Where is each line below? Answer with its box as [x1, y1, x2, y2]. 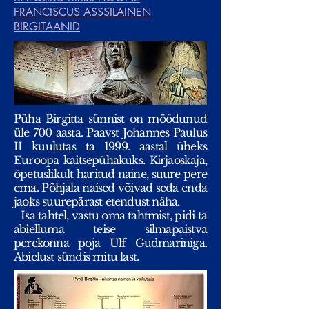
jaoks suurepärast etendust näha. [14, 195, 180, 208]
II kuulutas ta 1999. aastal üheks [14, 139, 207, 153]
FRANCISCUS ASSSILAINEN [14, 5, 151, 19]
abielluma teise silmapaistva [14, 222, 207, 236]
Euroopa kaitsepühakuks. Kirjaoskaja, [14, 153, 207, 167]
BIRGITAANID [14, 19, 80, 34]
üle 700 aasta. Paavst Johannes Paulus [14, 126, 207, 139]
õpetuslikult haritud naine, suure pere [14, 167, 207, 181]
